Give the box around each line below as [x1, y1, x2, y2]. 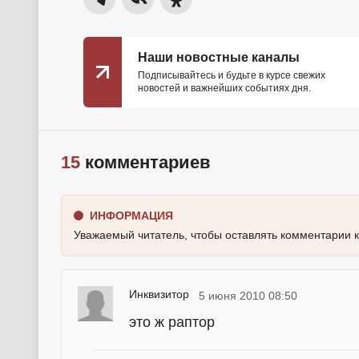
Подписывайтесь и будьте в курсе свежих [138, 70, 325, 81]
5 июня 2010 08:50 [199, 289, 297, 302]
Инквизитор [129, 288, 189, 301]
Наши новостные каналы [138, 50, 300, 64]
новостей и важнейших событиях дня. [138, 83, 311, 94]
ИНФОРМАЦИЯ [90, 209, 173, 222]
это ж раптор [129, 314, 215, 330]
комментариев [80, 152, 211, 172]
